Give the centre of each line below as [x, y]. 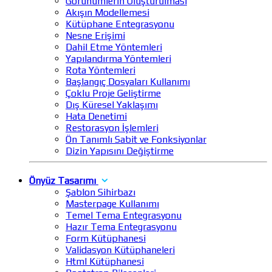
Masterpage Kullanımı [112, 204]
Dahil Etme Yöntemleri [114, 47]
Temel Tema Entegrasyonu [124, 216]
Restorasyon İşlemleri [112, 128]
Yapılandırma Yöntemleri [118, 59]
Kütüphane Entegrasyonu [120, 24]
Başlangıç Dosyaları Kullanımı [128, 82]
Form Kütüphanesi [106, 239]
